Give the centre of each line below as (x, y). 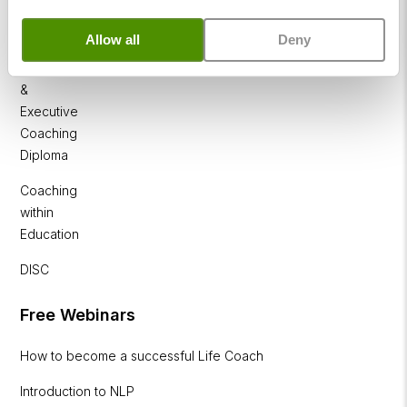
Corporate (51, 67)
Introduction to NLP (78, 391)
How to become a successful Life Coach (142, 355)
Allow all (113, 39)
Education (50, 233)
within (37, 212)
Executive (50, 111)
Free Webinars (78, 314)
